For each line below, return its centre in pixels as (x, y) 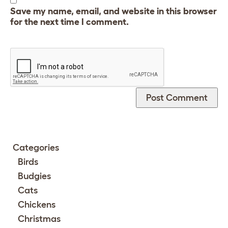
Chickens (37, 204)
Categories (36, 147)
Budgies (34, 176)
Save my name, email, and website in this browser (113, 11)
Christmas (39, 219)
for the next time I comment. (69, 22)
